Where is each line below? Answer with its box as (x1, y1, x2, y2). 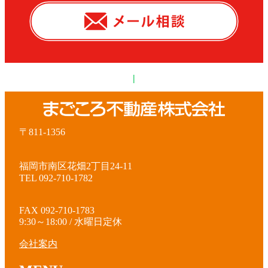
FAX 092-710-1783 (19, 205, 95, 215)
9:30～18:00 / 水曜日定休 (19, 216, 122, 227)
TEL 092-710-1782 (19, 172, 102, 183)
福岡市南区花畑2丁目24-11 (19, 160, 132, 171)
